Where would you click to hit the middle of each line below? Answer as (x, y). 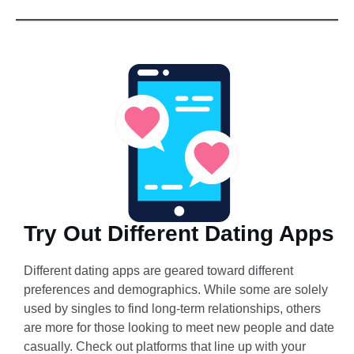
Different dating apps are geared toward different (158, 271)
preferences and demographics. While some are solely (176, 290)
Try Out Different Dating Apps (179, 234)
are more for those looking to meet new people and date (179, 328)
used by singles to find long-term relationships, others (172, 309)
